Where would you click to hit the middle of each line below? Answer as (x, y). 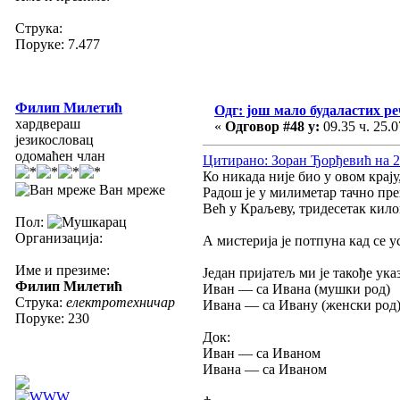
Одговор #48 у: (272, 126)
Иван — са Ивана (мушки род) (296, 288)
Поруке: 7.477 (58, 44)
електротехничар (121, 302)
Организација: (59, 237)
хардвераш (48, 123)
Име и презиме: (62, 270)
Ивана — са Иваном (265, 369)
